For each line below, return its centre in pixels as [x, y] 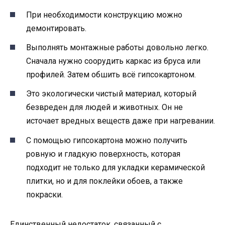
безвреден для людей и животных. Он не [104, 107]
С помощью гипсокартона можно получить [107, 140]
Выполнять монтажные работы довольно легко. [117, 48]
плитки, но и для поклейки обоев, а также [104, 181]
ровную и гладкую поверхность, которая [103, 154]
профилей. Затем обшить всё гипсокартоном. [111, 75]
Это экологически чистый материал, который [111, 94]
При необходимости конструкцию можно [104, 15]
